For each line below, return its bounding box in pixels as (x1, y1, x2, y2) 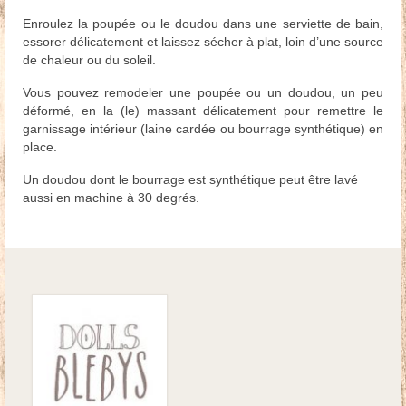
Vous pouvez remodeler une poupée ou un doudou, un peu (23, 85, 383, 101)
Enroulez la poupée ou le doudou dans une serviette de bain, (23, 16, 383, 32)
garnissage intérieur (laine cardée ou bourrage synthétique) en (23, 121, 383, 137)
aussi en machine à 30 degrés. (23, 190, 199, 206)
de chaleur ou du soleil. (23, 53, 156, 68)
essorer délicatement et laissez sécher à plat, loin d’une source (23, 34, 383, 50)
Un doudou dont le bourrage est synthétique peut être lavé (23, 172, 358, 188)
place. (23, 140, 57, 155)
